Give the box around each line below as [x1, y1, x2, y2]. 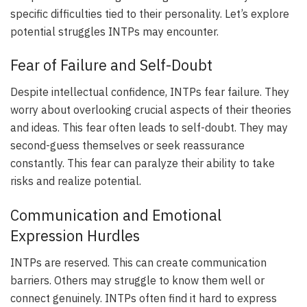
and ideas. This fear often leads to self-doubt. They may [10, 121, 288, 135]
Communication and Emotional [10, 205, 221, 225]
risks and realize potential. [10, 174, 141, 188]
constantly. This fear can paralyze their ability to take [10, 156, 275, 171]
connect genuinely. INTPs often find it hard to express [10, 291, 277, 305]
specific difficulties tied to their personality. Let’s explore [10, 6, 289, 21]
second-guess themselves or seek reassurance [10, 138, 245, 153]
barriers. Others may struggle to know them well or [10, 273, 265, 287]
